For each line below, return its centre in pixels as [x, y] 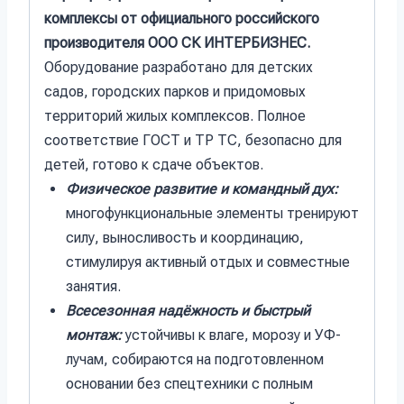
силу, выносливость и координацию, [185, 238]
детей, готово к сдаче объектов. [154, 165]
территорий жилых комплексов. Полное [175, 116]
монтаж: [94, 335]
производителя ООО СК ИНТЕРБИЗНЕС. [177, 43]
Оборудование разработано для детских [179, 68]
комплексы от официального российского [182, 19]
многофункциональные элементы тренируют [212, 214]
